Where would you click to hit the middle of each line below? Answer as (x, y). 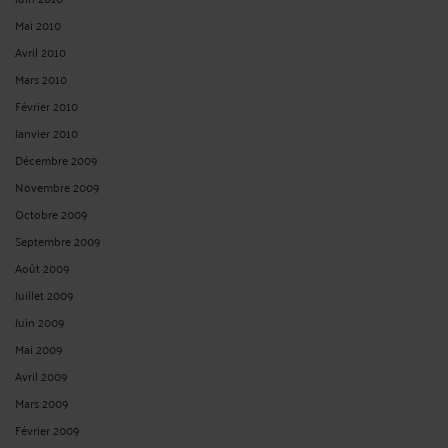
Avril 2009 (41, 375)
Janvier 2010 (46, 132)
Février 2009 (47, 429)
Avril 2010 (40, 51)
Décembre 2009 (56, 159)
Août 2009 (42, 267)
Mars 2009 (42, 402)
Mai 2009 (39, 348)
